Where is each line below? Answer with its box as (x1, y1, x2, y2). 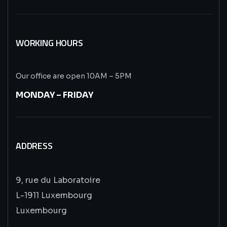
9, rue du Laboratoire (16, 175, 100, 185)
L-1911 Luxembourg (16, 190, 92, 201)
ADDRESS (16, 139, 53, 153)
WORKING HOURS (16, 36, 83, 50)
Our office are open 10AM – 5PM (16, 71, 132, 81)
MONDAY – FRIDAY (16, 90, 93, 100)
